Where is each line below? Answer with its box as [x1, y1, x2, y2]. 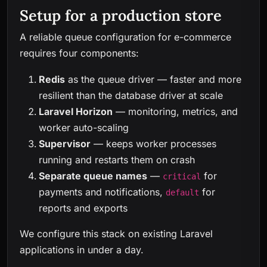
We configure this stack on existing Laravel [20, 228, 213, 240]
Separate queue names [39, 170, 147, 182]
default [166, 188, 199, 198]
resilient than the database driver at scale [39, 89, 223, 102]
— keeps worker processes [91, 138, 216, 150]
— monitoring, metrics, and [113, 105, 238, 118]
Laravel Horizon [39, 105, 113, 118]
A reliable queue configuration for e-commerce [20, 30, 231, 43]
